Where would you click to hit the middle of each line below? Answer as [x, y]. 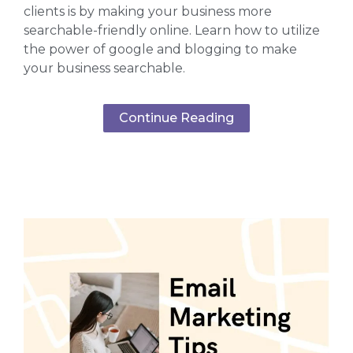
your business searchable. [106, 68]
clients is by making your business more [148, 11]
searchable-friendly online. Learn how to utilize [172, 30]
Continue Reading [176, 118]
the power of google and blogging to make [160, 49]
